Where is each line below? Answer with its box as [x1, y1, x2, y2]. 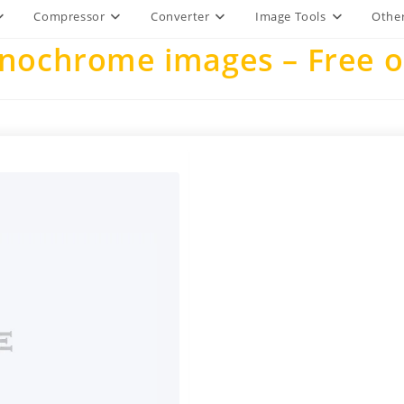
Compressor [33, 8, 106, 24]
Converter [150, 8, 210, 24]
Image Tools [254, 8, 326, 24]
